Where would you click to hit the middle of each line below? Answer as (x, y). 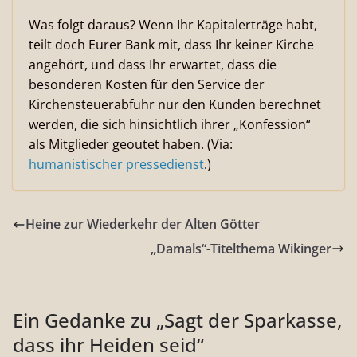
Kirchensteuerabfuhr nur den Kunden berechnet (175, 104)
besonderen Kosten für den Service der (147, 84)
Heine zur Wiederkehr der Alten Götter (143, 224)
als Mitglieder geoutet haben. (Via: (131, 144)
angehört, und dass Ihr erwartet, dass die (153, 65)
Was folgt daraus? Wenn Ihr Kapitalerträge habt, (173, 25)
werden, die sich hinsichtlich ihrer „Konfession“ (170, 124)
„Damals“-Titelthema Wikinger (241, 248)
